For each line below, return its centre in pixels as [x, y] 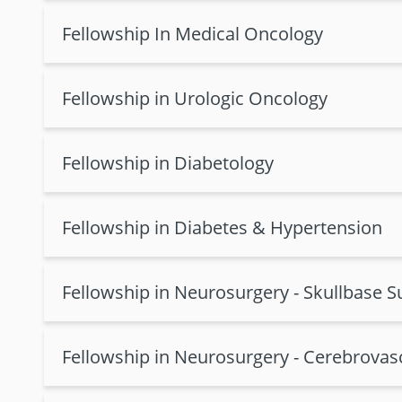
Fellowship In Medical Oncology [192, 34]
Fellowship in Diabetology [168, 163]
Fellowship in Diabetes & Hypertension [222, 227]
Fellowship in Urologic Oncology [195, 98]
